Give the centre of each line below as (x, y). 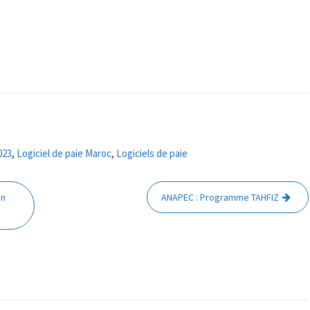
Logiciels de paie (152, 153)
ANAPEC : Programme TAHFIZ (220, 197)
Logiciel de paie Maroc (64, 153)
